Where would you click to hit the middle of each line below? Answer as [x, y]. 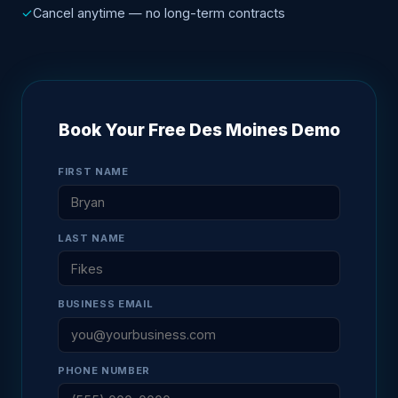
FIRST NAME [93, 172]
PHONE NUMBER [104, 370]
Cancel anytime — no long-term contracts [159, 13]
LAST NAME [92, 238]
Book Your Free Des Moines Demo [199, 130]
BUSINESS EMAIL [106, 304]
